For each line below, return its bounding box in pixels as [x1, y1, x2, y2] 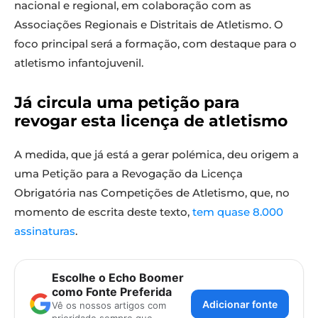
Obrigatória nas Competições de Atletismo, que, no [14, 186, 290, 200]
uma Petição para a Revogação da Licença [14, 167, 243, 181]
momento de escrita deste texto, [14, 205, 192, 219]
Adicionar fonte [202, 297, 278, 310]
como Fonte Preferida [52, 285, 172, 300]
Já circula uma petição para [14, 93, 240, 113]
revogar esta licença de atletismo [14, 111, 287, 131]
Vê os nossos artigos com [52, 300, 166, 312]
